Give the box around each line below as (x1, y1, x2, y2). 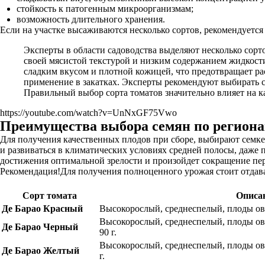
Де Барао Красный (2, 203, 83, 214)
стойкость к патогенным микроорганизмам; (17, 4, 193, 14)
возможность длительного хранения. (17, 14, 165, 24)
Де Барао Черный (2, 222, 78, 232)
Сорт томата (22, 190, 77, 201)
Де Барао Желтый (2, 245, 79, 256)
